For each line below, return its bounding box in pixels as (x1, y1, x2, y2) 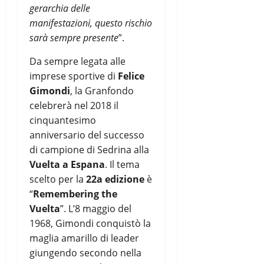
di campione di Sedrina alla (29, 143, 149, 156)
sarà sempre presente (29, 31, 118, 44)
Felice (118, 69, 144, 82)
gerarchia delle (29, 1, 90, 15)
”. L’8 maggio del (60, 202, 131, 215)
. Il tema (105, 157, 140, 171)
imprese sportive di (29, 69, 118, 82)
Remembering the (33, 187, 117, 200)
